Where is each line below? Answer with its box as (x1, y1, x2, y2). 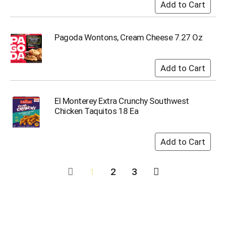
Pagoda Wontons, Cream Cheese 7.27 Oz (54, 32, 202, 42)
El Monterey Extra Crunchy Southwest (54, 95, 189, 106)
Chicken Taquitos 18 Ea (54, 105, 138, 116)
